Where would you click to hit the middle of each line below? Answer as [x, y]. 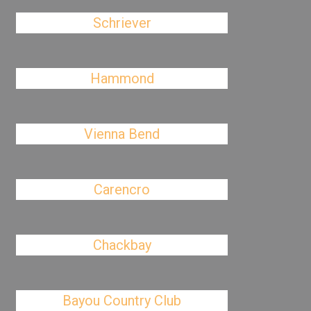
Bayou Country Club [122, 301]
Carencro [122, 190]
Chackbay [122, 245]
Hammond [122, 78]
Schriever [122, 23]
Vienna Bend [122, 134]
